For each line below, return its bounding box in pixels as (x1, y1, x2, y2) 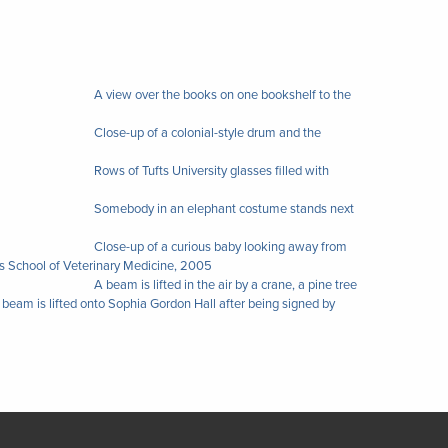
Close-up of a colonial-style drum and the (94, 123, 321, 142)
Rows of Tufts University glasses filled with (94, 161, 329, 180)
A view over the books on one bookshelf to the (94, 85, 351, 104)
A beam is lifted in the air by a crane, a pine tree (94, 275, 357, 294)
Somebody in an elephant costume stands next (94, 199, 354, 218)
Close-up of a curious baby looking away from (94, 237, 347, 256)
